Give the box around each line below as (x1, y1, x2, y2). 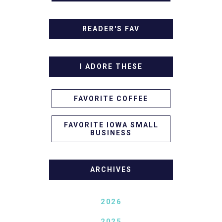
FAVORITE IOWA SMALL (63, 120, 159, 129)
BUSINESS (90, 128, 132, 137)
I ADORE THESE (79, 62, 143, 70)
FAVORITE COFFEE (74, 94, 148, 103)
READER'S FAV (82, 24, 140, 33)
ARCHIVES (90, 165, 132, 173)
